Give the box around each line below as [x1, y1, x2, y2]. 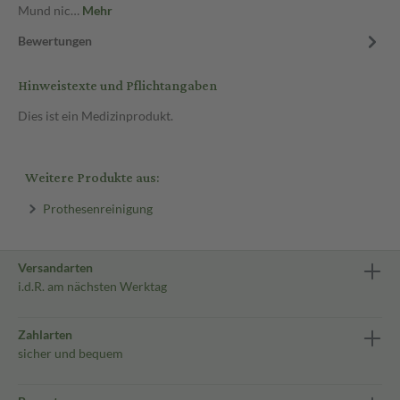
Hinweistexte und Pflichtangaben [18, 73, 217, 99]
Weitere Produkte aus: [25, 165, 159, 191]
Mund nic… [18, 3, 82, 18]
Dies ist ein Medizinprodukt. [18, 108, 173, 123]
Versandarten [18, 260, 93, 275]
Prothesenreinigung [42, 200, 153, 216]
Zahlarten [18, 327, 72, 342]
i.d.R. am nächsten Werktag [18, 279, 167, 294]
